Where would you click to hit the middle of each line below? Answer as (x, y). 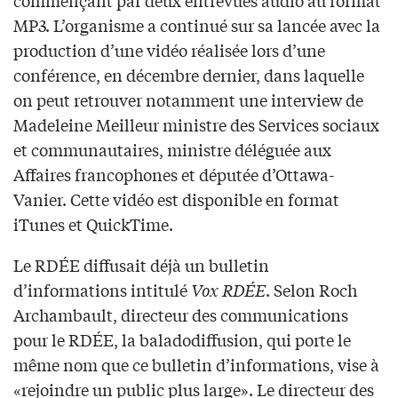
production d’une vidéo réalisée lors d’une (169, 50)
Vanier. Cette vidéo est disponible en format (176, 199)
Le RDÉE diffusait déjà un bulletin (141, 265)
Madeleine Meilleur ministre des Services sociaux (196, 125)
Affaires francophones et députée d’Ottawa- (174, 175)
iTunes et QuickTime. (93, 224)
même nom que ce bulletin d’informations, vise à (196, 365)
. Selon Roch (311, 290)
